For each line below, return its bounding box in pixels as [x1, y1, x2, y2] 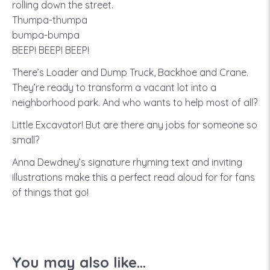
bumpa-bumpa [12, 29, 80, 41]
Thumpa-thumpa [12, 14, 87, 26]
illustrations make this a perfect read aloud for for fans [12, 171, 255, 183]
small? [12, 134, 39, 146]
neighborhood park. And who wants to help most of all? [12, 96, 257, 108]
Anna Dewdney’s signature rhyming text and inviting [12, 156, 242, 168]
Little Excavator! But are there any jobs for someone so [12, 119, 257, 131]
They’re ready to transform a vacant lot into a [12, 81, 216, 93]
